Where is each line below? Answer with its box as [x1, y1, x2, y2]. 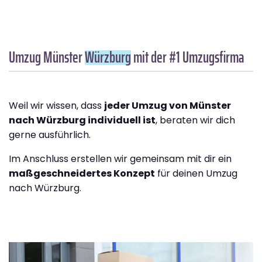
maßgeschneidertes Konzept [9, 167, 155, 181]
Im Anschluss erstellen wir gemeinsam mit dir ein [9, 152, 232, 166]
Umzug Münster [9, 45, 85, 70]
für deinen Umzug [155, 167, 237, 181]
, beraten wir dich [156, 113, 235, 127]
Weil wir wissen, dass [9, 99, 104, 113]
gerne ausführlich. [9, 128, 91, 142]
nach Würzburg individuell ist [9, 113, 156, 127]
